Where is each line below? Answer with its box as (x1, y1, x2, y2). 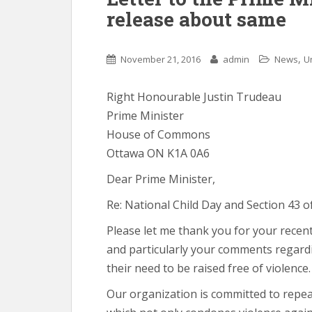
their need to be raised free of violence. (107, 260, 311, 276)
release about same (107, 6, 286, 32)
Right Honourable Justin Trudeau (107, 88, 281, 104)
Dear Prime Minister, (107, 171, 215, 187)
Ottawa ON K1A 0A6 (107, 145, 210, 161)
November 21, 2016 (120, 52, 201, 65)
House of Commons (107, 126, 210, 142)
